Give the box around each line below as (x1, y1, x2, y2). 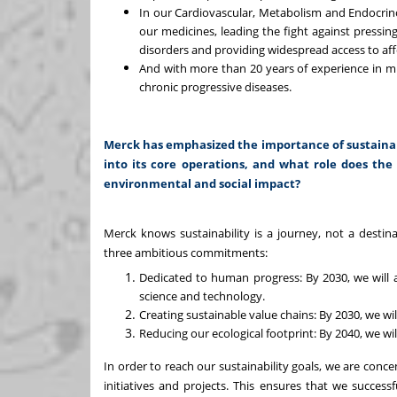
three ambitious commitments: (104, 245, 268, 261)
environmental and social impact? (104, 175, 300, 192)
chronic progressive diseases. (139, 79, 294, 96)
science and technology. (139, 288, 265, 305)
